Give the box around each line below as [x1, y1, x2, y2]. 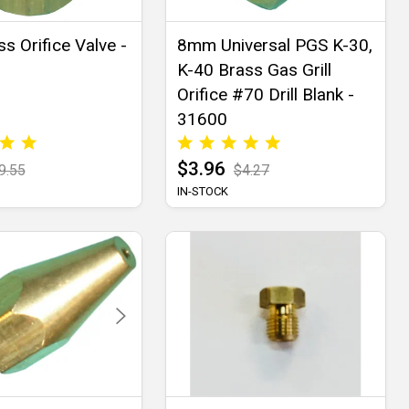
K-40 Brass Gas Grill [176, 59, 331, 81]
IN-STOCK [176, 184, 228, 199]
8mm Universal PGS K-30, [176, 35, 372, 57]
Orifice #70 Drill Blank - [176, 84, 354, 106]
